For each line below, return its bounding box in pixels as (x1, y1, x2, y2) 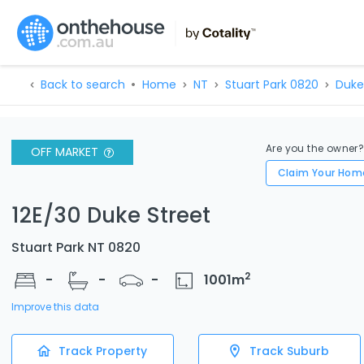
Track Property (58, 342, 147, 359)
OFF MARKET (31, 144, 98, 160)
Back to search (40, 76, 125, 93)
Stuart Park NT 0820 (11, 237, 141, 257)
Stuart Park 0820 (224, 76, 318, 93)
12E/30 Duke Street (11, 200, 210, 230)
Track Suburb (249, 342, 329, 359)
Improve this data (11, 300, 99, 314)
